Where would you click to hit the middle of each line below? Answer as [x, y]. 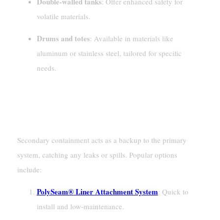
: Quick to [173, 192]
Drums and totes [63, 39]
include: [29, 170]
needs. [46, 68]
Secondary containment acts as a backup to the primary [102, 140]
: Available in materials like [131, 39]
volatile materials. [63, 16]
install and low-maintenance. [80, 206]
